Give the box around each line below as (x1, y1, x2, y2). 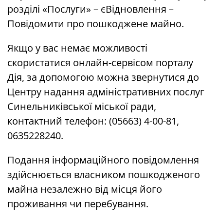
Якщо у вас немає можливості (7, 41, 147, 55)
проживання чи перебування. (7, 197, 148, 211)
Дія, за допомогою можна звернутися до (7, 71, 199, 84)
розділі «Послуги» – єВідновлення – (7, 2, 174, 16)
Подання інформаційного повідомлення (7, 153, 199, 167)
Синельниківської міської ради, (7, 100, 156, 113)
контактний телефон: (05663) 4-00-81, (7, 114, 179, 128)
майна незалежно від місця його (7, 182, 162, 196)
